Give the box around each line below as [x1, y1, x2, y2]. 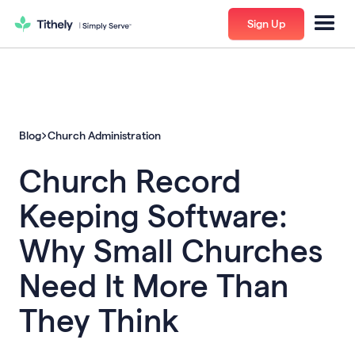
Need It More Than [19, 265, 288, 303]
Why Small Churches [19, 231, 323, 269]
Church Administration [48, 128, 161, 142]
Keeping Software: [19, 196, 288, 234]
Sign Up [247, 16, 285, 30]
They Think [19, 300, 179, 338]
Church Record [19, 161, 241, 199]
